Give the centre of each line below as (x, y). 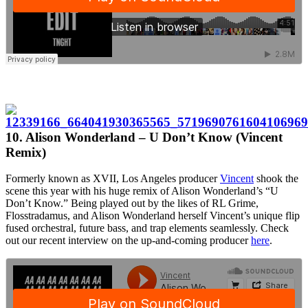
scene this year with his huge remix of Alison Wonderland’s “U (142, 191)
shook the (276, 179)
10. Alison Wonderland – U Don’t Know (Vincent (144, 137)
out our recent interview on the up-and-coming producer (128, 241)
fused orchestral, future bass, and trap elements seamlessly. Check (147, 228)
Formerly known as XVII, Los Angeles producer (113, 179)
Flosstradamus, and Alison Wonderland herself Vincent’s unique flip (153, 216)
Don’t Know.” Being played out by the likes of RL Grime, (132, 203)
